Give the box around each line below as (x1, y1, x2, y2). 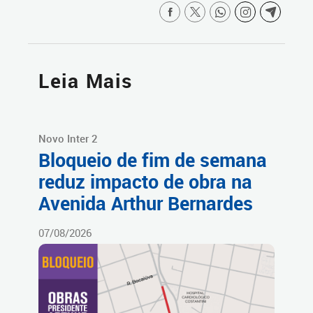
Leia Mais (38, 68, 133, 94)
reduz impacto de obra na (38, 169, 252, 195)
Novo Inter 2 (38, 131, 98, 146)
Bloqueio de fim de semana (38, 147, 267, 173)
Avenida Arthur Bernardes (38, 191, 253, 217)
